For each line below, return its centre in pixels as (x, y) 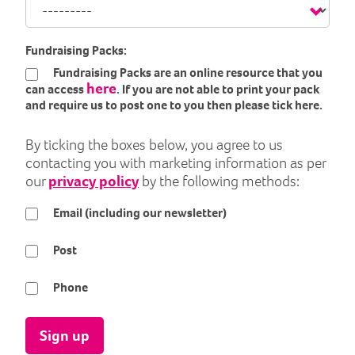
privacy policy (94, 181)
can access (56, 90)
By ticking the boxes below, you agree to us (154, 144)
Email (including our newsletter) (139, 212)
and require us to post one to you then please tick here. (174, 105)
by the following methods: (219, 181)
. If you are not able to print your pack (218, 90)
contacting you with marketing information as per (176, 162)
